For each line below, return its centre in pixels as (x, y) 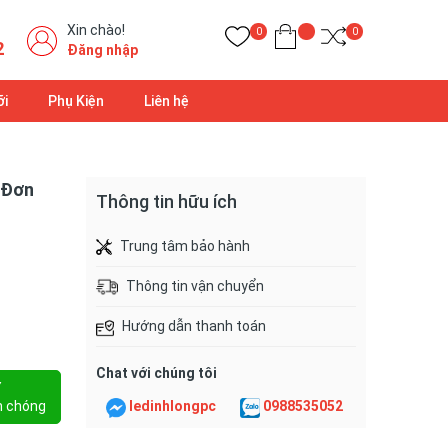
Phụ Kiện (76, 101)
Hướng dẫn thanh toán (194, 326)
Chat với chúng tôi (156, 373)
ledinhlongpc (172, 406)
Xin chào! (96, 30)
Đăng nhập (102, 50)
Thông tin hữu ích (166, 201)
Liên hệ (166, 101)
